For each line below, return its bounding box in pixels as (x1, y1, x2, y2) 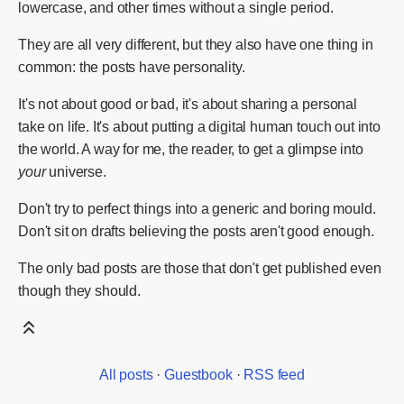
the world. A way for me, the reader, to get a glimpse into (18, 141, 363, 157)
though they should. (18, 282, 141, 298)
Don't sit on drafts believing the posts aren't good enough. (18, 223, 374, 239)
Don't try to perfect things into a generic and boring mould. (18, 200, 376, 216)
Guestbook (164, 366, 233, 382)
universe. (45, 163, 106, 179)
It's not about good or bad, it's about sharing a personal (18, 96, 357, 112)
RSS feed (243, 366, 305, 382)
